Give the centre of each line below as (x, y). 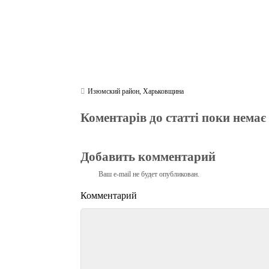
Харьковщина (164, 91)
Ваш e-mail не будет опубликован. (149, 174)
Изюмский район (114, 91)
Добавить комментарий (148, 157)
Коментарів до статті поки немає (174, 118)
